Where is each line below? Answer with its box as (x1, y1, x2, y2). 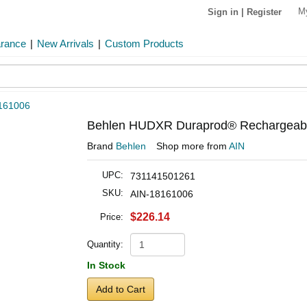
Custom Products (105, 38, 184, 49)
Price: (100, 212, 123, 222)
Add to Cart (96, 284, 145, 295)
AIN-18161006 (130, 188, 193, 199)
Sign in (208, 6, 238, 17)
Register (247, 6, 282, 17)
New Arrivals (37, 38, 94, 49)
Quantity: (87, 239, 123, 249)
